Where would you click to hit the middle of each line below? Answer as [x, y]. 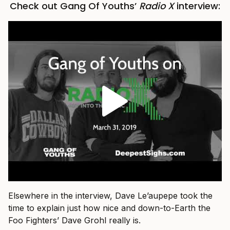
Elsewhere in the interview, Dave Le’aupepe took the [110, 195]
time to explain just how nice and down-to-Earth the [109, 208]
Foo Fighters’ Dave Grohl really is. [74, 220]
